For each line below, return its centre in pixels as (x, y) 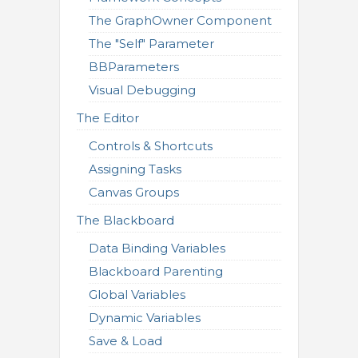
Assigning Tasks (135, 169)
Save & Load (125, 341)
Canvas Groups (134, 192)
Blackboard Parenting (156, 271)
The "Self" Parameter (151, 44)
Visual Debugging (142, 90)
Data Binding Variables (157, 248)
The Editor (108, 118)
